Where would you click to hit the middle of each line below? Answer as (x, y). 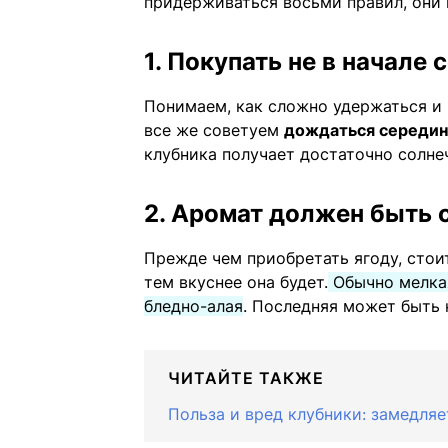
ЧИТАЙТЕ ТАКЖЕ (246, 378)
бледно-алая (193, 306)
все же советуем (214, 130)
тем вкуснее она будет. (236, 282)
